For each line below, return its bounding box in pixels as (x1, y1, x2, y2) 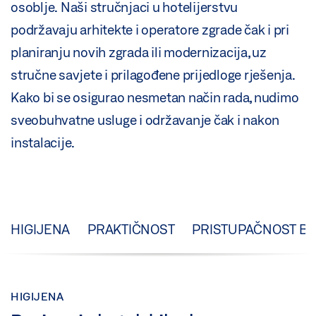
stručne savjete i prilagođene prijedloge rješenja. (11, 67, 294, 83)
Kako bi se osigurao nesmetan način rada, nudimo (11, 90, 299, 106)
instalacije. (11, 135, 75, 151)
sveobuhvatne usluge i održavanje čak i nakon (11, 112, 279, 128)
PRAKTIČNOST (87, 221, 175, 238)
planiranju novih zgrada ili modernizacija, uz (11, 44, 267, 61)
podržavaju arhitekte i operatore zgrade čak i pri (11, 22, 289, 38)
